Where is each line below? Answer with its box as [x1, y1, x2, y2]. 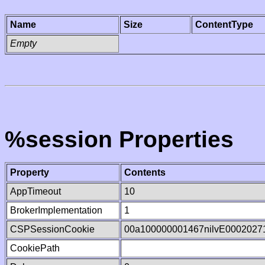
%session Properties [5, 127, 234, 152]
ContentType [195, 20, 253, 30]
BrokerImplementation [10, 205, 102, 215]
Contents [124, 167, 166, 177]
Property [10, 167, 49, 177]
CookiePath [10, 243, 60, 253]
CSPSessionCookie [10, 224, 95, 234]
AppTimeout [10, 186, 61, 196]
